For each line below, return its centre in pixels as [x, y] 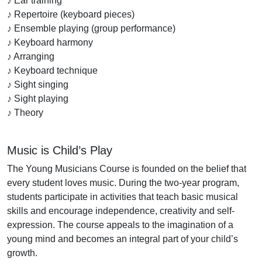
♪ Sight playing [38, 99]
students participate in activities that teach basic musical [123, 197]
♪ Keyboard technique [52, 71]
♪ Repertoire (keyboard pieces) [71, 15]
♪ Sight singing [38, 85]
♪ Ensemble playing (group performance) [91, 29]
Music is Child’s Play [60, 151]
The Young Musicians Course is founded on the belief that [127, 169]
